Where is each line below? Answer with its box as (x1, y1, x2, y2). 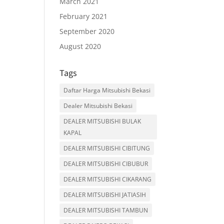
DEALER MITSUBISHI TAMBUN (63, 206, 148, 214)
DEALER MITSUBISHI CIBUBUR (63, 159, 148, 168)
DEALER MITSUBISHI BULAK (63, 117, 141, 125)
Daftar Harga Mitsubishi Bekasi (63, 86, 151, 94)
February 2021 (59, 11, 108, 21)
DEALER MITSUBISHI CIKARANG (63, 175, 152, 183)
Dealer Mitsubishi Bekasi (63, 101, 133, 110)
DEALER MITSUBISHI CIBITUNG (63, 144, 150, 152)
